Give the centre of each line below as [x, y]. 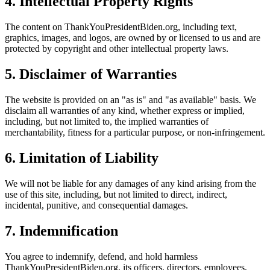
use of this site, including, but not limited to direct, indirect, [116, 194]
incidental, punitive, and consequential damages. [96, 205]
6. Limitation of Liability [82, 158]
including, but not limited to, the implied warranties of [107, 122]
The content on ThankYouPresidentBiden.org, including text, [121, 27]
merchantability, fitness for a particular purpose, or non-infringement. [135, 133]
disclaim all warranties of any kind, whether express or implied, [125, 111]
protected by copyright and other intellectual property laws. [117, 49]
